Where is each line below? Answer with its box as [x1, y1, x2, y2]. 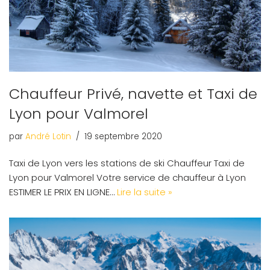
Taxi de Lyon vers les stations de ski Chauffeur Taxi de [9, 157, 245, 170]
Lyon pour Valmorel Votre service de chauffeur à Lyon [9, 171, 246, 184]
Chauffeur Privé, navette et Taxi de [9, 84, 257, 104]
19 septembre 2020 [84, 131, 162, 143]
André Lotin [25, 131, 71, 143]
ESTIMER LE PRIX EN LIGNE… [9, 186, 117, 199]
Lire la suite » [117, 186, 172, 199]
